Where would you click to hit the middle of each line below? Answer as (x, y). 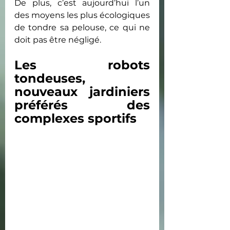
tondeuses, (50, 78)
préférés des (82, 105)
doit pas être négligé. (58, 40)
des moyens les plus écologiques (82, 15)
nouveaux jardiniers (82, 91)
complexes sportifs (75, 118)
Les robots (82, 65)
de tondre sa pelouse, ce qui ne (82, 27)
